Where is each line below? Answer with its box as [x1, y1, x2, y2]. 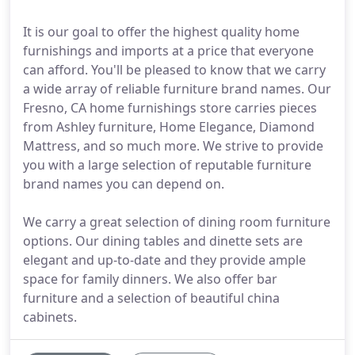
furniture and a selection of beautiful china [23, 289, 280, 307]
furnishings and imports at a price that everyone [23, 42, 314, 59]
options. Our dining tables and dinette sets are [23, 232, 303, 250]
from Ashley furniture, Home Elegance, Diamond [23, 118, 315, 136]
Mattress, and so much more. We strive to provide [23, 137, 323, 155]
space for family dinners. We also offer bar [23, 270, 277, 288]
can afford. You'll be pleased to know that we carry [23, 61, 326, 78]
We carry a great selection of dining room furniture [23, 213, 330, 231]
